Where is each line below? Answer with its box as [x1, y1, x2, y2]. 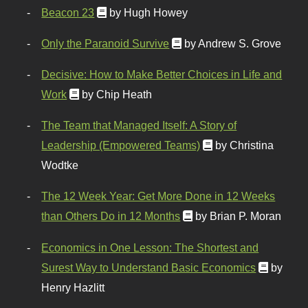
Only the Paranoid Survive [41, 36, 170, 49]
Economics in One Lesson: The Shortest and [41, 241, 259, 254]
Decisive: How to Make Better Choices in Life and [41, 68, 283, 81]
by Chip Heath [82, 88, 153, 101]
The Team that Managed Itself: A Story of [41, 119, 237, 132]
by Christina [215, 139, 274, 152]
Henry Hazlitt [41, 280, 105, 294]
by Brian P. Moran [195, 210, 282, 223]
